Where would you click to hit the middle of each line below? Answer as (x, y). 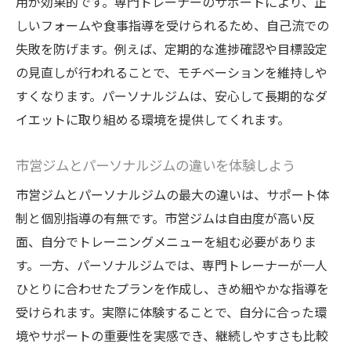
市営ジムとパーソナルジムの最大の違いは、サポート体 (172, 195)
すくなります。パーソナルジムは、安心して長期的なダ (172, 96)
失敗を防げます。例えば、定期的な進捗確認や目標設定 (172, 49)
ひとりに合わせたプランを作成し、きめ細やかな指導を (172, 289)
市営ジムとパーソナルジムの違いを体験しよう (156, 165)
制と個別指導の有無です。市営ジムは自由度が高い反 (165, 218)
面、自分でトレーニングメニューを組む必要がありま (166, 242)
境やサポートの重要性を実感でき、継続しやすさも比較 (172, 336)
